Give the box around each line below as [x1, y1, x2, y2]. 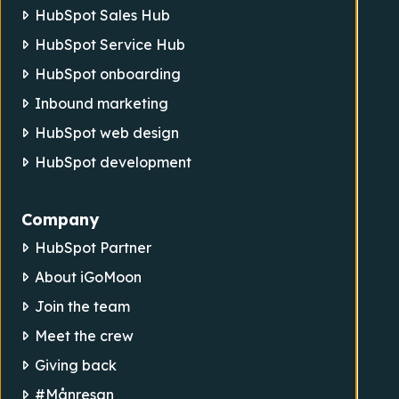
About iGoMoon [35, 268, 142, 287]
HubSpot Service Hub [35, 36, 186, 54]
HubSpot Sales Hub [35, 6, 171, 25]
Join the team [35, 297, 131, 316]
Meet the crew [35, 327, 134, 346]
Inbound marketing [35, 94, 169, 113]
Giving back [35, 356, 118, 375]
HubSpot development [35, 153, 192, 172]
